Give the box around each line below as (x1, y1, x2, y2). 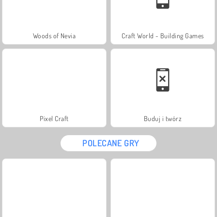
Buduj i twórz (143, 114, 182, 123)
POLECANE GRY (82, 137, 139, 148)
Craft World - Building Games (122, 31, 204, 40)
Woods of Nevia (32, 31, 76, 40)
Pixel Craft (40, 114, 69, 123)
